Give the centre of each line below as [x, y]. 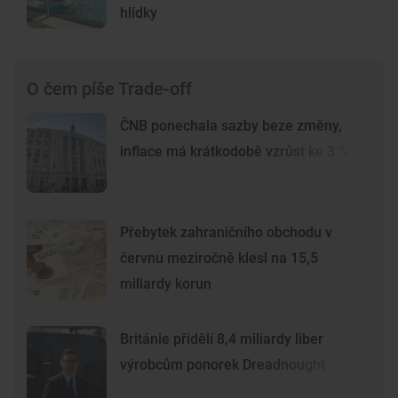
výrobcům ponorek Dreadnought [223, 364]
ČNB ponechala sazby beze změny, [231, 125]
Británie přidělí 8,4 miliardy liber [222, 338]
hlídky [139, 12]
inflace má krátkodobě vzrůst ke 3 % [235, 151]
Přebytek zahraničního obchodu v [226, 232]
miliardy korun [166, 283]
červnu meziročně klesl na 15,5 [219, 258]
